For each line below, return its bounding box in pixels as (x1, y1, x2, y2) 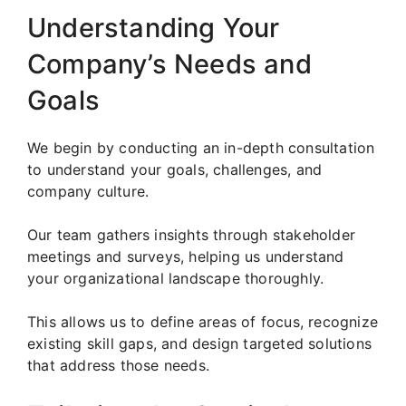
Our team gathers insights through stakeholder (27, 225, 356, 244)
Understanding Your (27, 11, 280, 43)
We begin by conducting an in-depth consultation (27, 138, 375, 157)
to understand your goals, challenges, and (27, 159, 323, 179)
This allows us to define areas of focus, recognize (27, 312, 379, 331)
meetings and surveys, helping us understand (27, 246, 344, 266)
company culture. (27, 181, 150, 200)
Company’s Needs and (27, 47, 312, 80)
